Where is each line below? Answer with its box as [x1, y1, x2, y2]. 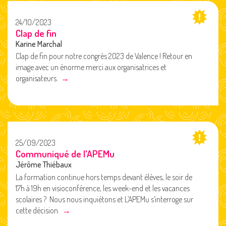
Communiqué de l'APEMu [16, 147, 115, 160]
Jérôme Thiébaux [16, 159, 72, 170]
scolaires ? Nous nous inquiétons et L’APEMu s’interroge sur [16, 194, 193, 204]
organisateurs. [16, 73, 61, 84]
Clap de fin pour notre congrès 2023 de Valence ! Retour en [16, 51, 192, 62]
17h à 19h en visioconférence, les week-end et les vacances [16, 183, 190, 193]
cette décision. [16, 205, 63, 215]
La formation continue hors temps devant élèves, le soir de [16, 172, 192, 182]
